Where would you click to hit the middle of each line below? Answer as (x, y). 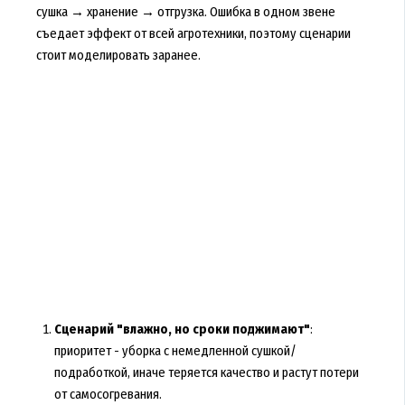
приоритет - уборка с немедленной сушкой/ (175, 351)
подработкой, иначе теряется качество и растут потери (206, 373)
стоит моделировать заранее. (118, 56)
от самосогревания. (108, 395)
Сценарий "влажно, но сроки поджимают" (182, 330)
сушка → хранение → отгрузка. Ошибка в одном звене (185, 12)
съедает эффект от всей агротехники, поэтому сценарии (193, 34)
